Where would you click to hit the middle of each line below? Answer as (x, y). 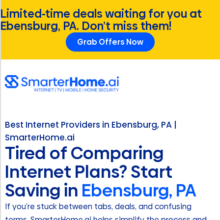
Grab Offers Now (110, 42)
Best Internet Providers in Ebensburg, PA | (91, 125)
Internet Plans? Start (89, 172)
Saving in (43, 191)
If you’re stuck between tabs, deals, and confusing (98, 207)
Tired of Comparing (84, 153)
